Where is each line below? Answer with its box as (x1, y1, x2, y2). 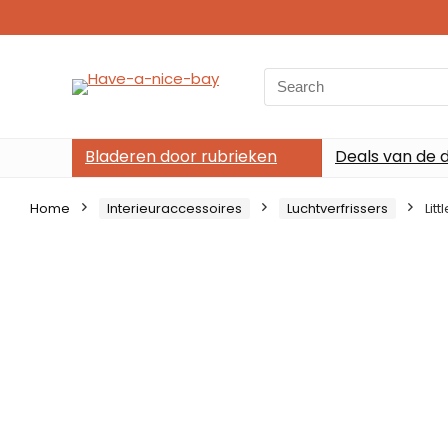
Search (263, 67, 315, 89)
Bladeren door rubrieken (85, 145, 277, 168)
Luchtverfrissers (287, 199, 388, 218)
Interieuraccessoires (107, 199, 242, 218)
